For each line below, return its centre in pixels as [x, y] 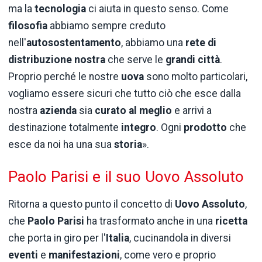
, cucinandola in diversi [180, 238]
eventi [23, 255]
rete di [201, 43]
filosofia [28, 26]
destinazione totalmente [65, 128]
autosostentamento [74, 43]
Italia [118, 238]
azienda [58, 111]
